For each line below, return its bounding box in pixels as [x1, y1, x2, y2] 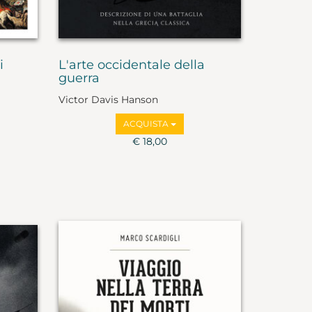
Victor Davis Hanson [58, 93, 158, 107]
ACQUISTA [123, 118, 171, 130]
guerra [58, 70, 100, 86]
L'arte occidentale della [58, 56, 205, 72]
